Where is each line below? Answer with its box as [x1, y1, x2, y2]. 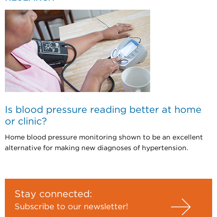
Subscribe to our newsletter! [15, 202, 128, 211]
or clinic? [5, 116, 47, 126]
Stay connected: [15, 189, 92, 199]
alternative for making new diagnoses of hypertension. [5, 144, 188, 152]
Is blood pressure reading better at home [5, 105, 201, 115]
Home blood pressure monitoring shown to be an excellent [5, 134, 203, 141]
